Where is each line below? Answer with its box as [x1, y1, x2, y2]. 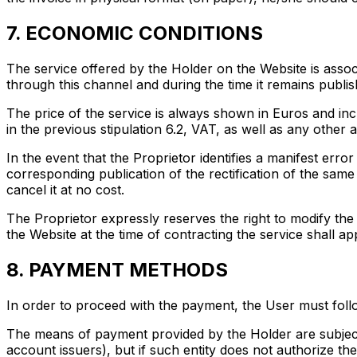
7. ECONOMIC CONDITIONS [6, 22, 263, 45]
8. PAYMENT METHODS [6, 257, 228, 281]
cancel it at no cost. [6, 182, 124, 198]
